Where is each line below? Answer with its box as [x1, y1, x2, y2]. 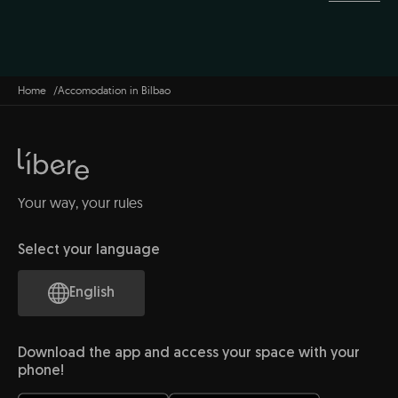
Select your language [18, 243, 160, 258]
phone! [18, 364, 64, 378]
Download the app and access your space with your [18, 346, 360, 361]
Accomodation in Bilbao [58, 84, 171, 97]
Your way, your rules [18, 194, 143, 211]
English [69, 286, 115, 300]
